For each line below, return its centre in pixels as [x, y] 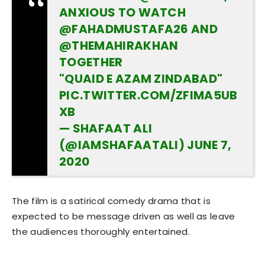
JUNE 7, [209, 145]
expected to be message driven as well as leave [124, 216]
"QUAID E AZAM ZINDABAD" [141, 79]
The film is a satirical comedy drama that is [112, 201]
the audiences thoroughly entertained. [101, 232]
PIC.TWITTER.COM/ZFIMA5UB [148, 96]
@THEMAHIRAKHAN [119, 46]
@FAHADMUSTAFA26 [124, 29]
